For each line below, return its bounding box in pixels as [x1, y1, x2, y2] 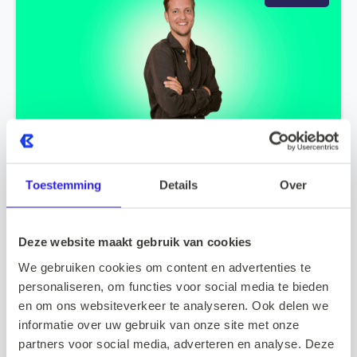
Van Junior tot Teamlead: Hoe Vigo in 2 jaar [28, 141, 328, 161]
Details [159, 178, 198, 192]
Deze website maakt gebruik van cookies [18, 234, 252, 249]
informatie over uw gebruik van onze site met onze [18, 317, 300, 331]
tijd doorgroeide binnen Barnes [28, 160, 249, 180]
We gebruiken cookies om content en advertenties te [18, 260, 311, 273]
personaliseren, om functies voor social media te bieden [18, 279, 329, 292]
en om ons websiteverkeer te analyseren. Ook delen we [18, 298, 328, 312]
